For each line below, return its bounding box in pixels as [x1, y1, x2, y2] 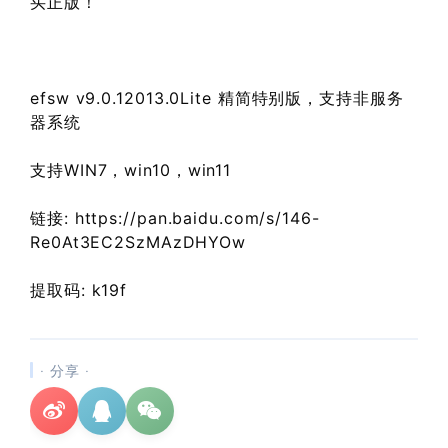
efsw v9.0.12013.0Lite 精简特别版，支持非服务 [30, 87, 404, 108]
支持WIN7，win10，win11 [30, 159, 232, 180]
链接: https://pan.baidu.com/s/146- [30, 207, 320, 228]
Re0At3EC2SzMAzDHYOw [30, 231, 247, 252]
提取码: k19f [30, 279, 128, 300]
